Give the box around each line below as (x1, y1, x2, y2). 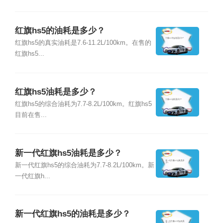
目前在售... (14, 111, 47, 119)
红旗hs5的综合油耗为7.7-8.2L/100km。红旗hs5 (14, 101, 152, 108)
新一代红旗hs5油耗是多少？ (14, 148, 122, 158)
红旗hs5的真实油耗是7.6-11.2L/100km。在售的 (14, 39, 151, 47)
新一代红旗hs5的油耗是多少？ (14, 209, 130, 219)
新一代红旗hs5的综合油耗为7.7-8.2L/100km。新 (14, 161, 154, 169)
